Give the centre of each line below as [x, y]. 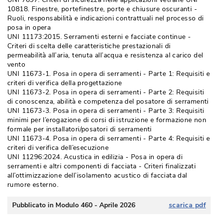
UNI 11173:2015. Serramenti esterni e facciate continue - [99, 37]
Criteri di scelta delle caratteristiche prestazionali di [89, 46]
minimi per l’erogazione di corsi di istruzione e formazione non [107, 120]
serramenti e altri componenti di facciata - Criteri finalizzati [102, 166]
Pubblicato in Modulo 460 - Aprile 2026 [74, 205]
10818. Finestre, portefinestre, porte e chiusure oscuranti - [102, 9]
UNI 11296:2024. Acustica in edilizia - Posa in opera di [95, 157]
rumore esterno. [33, 185]
